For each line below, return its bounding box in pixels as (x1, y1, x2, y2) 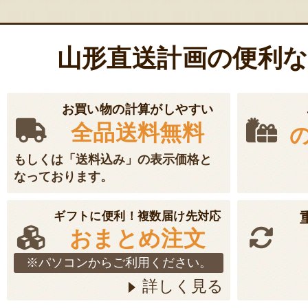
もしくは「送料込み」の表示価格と (14, 153, 212, 167)
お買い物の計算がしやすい (61, 102, 214, 117)
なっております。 (14, 170, 113, 184)
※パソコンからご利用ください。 (25, 256, 212, 270)
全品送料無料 (70, 121, 205, 146)
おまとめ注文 (69, 227, 206, 252)
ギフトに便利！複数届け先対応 (54, 210, 221, 223)
